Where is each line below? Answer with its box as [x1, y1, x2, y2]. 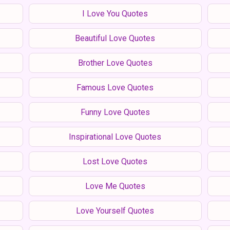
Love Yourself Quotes [76, 205, 154, 216]
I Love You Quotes [82, 8, 148, 18]
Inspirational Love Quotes [69, 131, 161, 142]
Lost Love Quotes [83, 156, 147, 166]
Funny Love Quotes [80, 107, 150, 117]
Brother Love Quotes [78, 57, 152, 68]
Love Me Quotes [85, 181, 145, 191]
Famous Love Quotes [76, 82, 154, 92]
